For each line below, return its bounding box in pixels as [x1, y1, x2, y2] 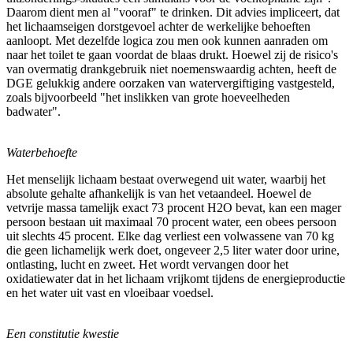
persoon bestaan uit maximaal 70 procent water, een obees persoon [6, 214, 336, 229]
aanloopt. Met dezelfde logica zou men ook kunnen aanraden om [6, 33, 328, 47]
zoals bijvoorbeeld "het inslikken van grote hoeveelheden [6, 90, 290, 104]
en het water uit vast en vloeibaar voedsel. [6, 285, 214, 299]
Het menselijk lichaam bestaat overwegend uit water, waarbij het [6, 172, 325, 186]
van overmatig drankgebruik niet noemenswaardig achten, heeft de [6, 61, 336, 76]
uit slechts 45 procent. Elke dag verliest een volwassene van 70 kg [6, 229, 334, 243]
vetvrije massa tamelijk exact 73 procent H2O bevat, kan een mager [6, 200, 341, 214]
